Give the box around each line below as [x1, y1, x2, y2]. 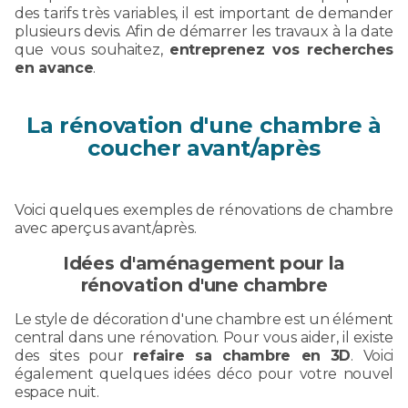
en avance [15, 58, 94, 76]
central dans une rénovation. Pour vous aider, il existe [15, 328, 393, 346]
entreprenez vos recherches [168, 40, 394, 58]
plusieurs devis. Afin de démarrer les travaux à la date [15, 22, 393, 40]
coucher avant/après [87, 134, 321, 161]
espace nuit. [15, 382, 99, 401]
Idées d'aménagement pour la [63, 251, 345, 274]
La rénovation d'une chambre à [25, 111, 382, 138]
